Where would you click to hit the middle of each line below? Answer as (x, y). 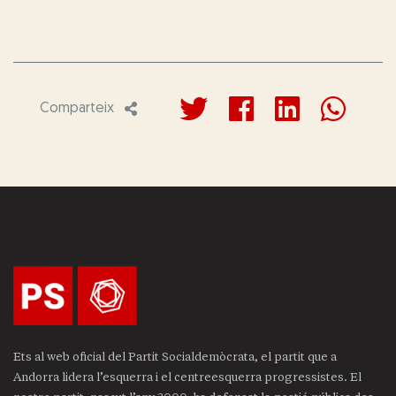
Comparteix (77, 109)
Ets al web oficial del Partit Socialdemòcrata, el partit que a (175, 357)
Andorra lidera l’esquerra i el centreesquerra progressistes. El (187, 377)
